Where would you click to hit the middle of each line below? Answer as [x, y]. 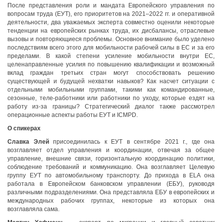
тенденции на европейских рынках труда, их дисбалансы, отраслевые [111, 31]
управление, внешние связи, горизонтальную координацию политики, [111, 159]
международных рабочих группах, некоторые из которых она [111, 201]
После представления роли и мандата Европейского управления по [111, 5]
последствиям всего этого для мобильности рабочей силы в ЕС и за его [111, 48]
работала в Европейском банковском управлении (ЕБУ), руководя [111, 184]
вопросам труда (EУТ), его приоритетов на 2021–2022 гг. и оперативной [111, 14]
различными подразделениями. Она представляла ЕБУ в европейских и [111, 192]
